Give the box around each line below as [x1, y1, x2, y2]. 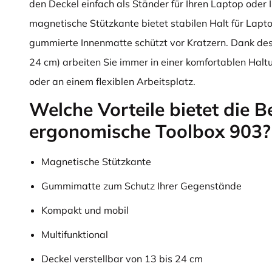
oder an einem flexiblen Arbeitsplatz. [29, 75, 195, 87]
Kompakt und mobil [41, 204, 129, 216]
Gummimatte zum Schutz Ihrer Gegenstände [41, 180, 242, 192]
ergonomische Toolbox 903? [29, 120, 271, 143]
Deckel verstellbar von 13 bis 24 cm [41, 253, 203, 265]
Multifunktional [41, 228, 108, 240]
